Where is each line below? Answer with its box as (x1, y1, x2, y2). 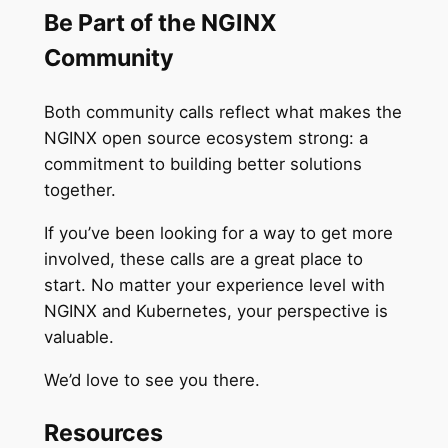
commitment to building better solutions (43, 154, 362, 175)
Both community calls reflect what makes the (43, 102, 402, 123)
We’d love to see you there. (43, 369, 265, 390)
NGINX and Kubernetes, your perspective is (43, 300, 388, 321)
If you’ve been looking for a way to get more (43, 222, 393, 243)
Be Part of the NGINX (43, 8, 277, 37)
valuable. (43, 326, 124, 347)
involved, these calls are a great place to (43, 248, 363, 269)
